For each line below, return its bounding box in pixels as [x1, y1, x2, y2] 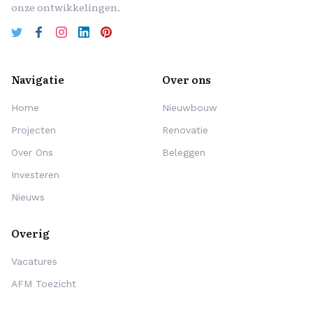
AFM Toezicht [11, 277, 76, 289]
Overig [11, 224, 50, 241]
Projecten [11, 124, 56, 136]
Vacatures [11, 255, 57, 267]
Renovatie [162, 124, 208, 136]
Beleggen [162, 146, 205, 158]
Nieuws [11, 191, 45, 203]
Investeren [11, 168, 59, 180]
